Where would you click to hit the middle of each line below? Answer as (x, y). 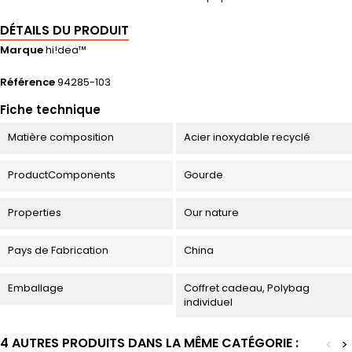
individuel (208, 302)
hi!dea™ (66, 50)
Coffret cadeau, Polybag (246, 288)
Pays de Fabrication (58, 251)
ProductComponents (62, 175)
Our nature (211, 213)
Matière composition (61, 137)
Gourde (203, 175)
